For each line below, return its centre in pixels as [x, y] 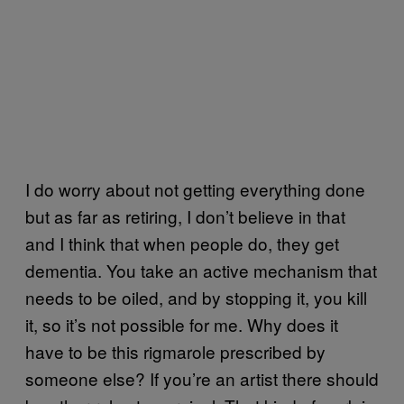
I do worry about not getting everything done [195, 188]
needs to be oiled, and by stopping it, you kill [196, 297]
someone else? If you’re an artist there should [202, 378]
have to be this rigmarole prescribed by [175, 351]
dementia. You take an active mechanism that [201, 270]
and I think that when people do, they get [182, 243]
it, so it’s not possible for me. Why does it [182, 324]
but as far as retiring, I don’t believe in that [185, 216]
